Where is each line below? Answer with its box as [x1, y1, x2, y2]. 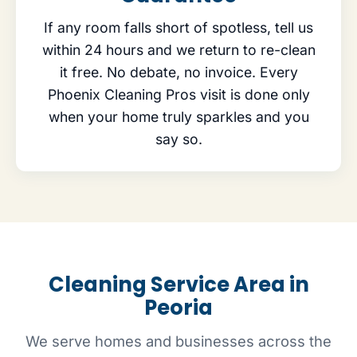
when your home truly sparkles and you [48, 108, 309, 126]
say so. [155, 131, 202, 148]
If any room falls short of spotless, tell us [44, 19, 313, 37]
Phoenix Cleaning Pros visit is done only [47, 86, 310, 104]
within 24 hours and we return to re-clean [41, 41, 316, 59]
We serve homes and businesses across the [25, 332, 331, 351]
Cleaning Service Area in [48, 270, 309, 300]
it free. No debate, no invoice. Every [59, 64, 298, 81]
